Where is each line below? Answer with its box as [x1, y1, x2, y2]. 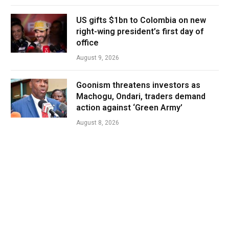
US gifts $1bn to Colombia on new [76, 15, 206, 26]
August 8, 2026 [76, 119, 119, 127]
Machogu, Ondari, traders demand [76, 91, 205, 102]
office [76, 38, 99, 48]
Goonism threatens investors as [76, 80, 200, 90]
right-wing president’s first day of [76, 27, 203, 37]
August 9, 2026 [76, 54, 119, 62]
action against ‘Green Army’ [76, 103, 182, 113]
